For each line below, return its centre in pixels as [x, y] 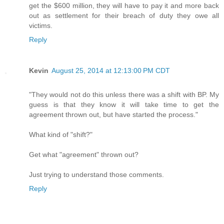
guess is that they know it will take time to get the [124, 104]
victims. [41, 25]
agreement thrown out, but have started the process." [113, 114]
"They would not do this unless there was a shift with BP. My [124, 94]
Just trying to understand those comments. [96, 174]
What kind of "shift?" [61, 134]
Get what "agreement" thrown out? [84, 154]
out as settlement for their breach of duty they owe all [124, 15]
